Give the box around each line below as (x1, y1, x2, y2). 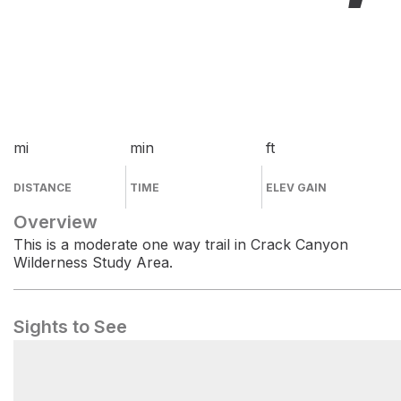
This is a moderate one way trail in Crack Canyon (13, 235, 348, 253)
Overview (13, 211, 98, 233)
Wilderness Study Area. (13, 253, 173, 271)
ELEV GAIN (266, 181, 328, 194)
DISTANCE (13, 181, 72, 194)
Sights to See (13, 316, 127, 337)
